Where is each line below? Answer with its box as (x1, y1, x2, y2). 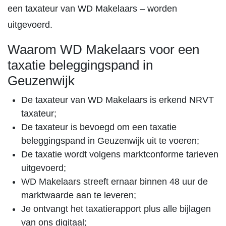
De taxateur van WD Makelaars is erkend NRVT (21, 95, 214, 105)
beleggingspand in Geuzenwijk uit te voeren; (21, 136, 199, 146)
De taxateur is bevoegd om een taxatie (21, 122, 177, 132)
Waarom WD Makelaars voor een (8, 42, 199, 57)
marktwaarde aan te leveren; (21, 190, 136, 200)
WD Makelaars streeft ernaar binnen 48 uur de (21, 177, 208, 187)
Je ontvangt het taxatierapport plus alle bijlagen (21, 204, 211, 214)
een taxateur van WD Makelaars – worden (8, 4, 177, 14)
